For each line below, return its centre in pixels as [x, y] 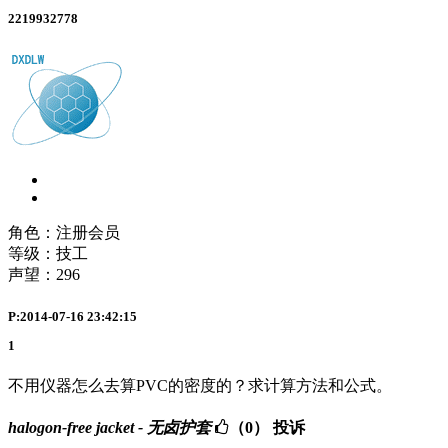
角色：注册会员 [64, 233]
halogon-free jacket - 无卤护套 [109, 428]
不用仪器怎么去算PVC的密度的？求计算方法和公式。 [200, 386]
